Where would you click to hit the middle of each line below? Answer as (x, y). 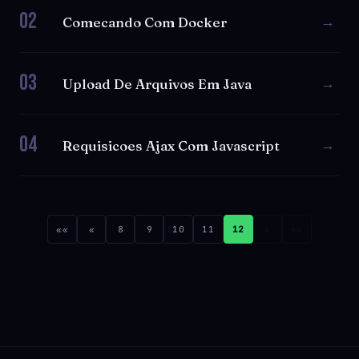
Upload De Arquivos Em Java (157, 83)
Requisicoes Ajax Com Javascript (171, 145)
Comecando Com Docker (145, 22)
